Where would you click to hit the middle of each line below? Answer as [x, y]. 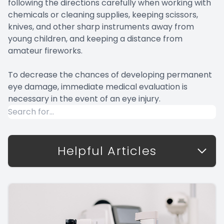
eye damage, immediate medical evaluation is [98, 86]
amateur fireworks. [45, 50]
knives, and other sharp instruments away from [101, 26]
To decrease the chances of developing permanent [110, 74]
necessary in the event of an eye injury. [84, 98]
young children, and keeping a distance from [95, 38]
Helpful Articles [107, 150]
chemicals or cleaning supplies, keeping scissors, [103, 14]
